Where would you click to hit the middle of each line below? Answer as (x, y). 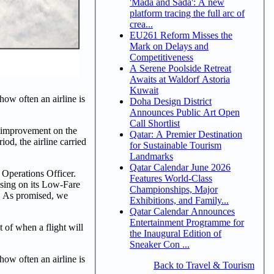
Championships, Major (174, 189)
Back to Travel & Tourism (204, 265)
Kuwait (144, 90)
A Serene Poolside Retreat (180, 68)
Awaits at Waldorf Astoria (180, 79)
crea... (141, 24)
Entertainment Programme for (187, 222)
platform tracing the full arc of (187, 13)
